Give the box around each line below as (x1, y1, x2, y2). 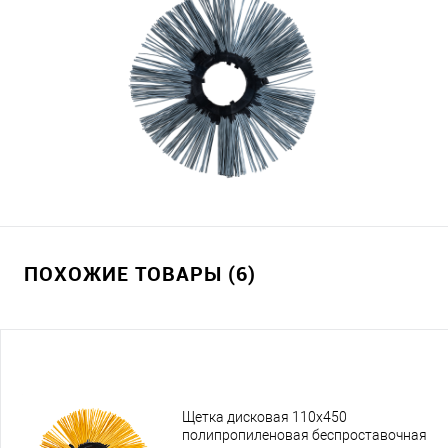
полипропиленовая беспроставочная (182, 426, 427, 443)
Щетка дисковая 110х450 (182, 408, 347, 425)
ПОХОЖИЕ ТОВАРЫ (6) (24, 259, 256, 287)
